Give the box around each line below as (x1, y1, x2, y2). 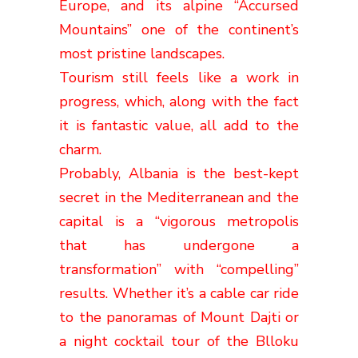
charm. (59, 139, 101, 159)
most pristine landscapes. (59, 43, 225, 63)
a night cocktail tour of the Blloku (59, 331, 299, 351)
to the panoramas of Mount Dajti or (59, 307, 299, 327)
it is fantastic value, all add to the (59, 115, 299, 135)
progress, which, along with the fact (59, 91, 299, 111)
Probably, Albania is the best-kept (59, 163, 299, 183)
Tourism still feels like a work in (59, 67, 299, 87)
